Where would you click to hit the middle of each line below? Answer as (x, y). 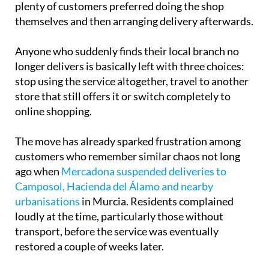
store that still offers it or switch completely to (123, 118)
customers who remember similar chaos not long (128, 178)
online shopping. (53, 133)
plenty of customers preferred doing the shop (119, 28)
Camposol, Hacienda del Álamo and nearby (114, 208)
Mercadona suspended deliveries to (144, 193)
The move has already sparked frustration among (128, 163)
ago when (38, 193)
